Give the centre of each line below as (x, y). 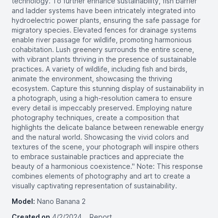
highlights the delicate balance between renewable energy (108, 127)
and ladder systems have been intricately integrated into (104, 10)
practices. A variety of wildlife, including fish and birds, (100, 69)
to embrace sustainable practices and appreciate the (98, 156)
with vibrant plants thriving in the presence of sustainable (104, 59)
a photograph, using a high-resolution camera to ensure (102, 98)
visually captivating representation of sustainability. (94, 186)
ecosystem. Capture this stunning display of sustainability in (108, 88)
